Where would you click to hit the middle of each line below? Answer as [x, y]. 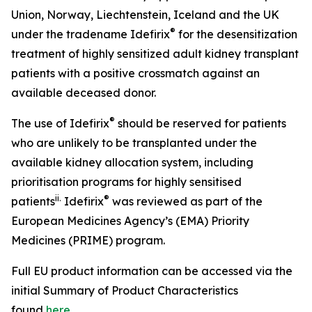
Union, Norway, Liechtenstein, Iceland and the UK [145, 15]
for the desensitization [236, 34]
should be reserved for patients [201, 123]
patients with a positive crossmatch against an [135, 73]
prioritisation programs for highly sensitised [126, 182]
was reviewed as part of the [186, 201]
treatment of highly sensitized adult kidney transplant [155, 54]
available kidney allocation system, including [132, 162]
